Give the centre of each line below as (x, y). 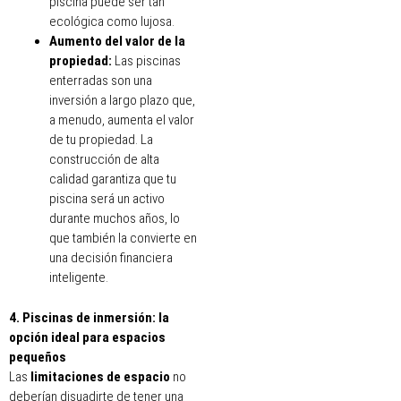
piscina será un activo (107, 199)
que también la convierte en (123, 239)
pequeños (38, 357)
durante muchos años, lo (115, 219)
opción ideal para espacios (87, 337)
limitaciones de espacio (102, 376)
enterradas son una (101, 81)
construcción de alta (104, 160)
